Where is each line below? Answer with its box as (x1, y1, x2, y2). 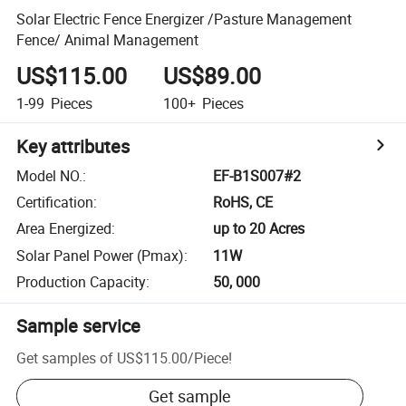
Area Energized (16, 218, 112, 239)
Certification (16, 192, 94, 213)
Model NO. (16, 165, 83, 186)
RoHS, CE (213, 192, 274, 213)
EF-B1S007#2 (213, 165, 302, 186)
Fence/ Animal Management (16, 29, 199, 50)
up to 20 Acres (213, 218, 305, 239)
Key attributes (16, 133, 130, 159)
